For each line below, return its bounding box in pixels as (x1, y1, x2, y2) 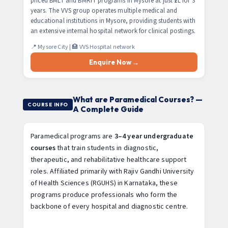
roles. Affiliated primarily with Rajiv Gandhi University (31, 166, 194, 177)
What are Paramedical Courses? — (72, 95, 203, 104)
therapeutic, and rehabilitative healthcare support (31, 155, 187, 165)
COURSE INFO (27, 101, 68, 108)
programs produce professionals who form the (31, 190, 178, 200)
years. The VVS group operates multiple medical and (31, 6, 178, 15)
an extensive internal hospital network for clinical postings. (31, 26, 196, 36)
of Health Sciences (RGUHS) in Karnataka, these (31, 178, 178, 188)
